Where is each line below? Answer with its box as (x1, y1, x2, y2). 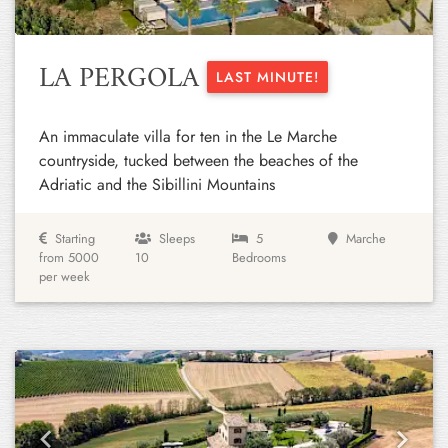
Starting (55, 229, 95, 248)
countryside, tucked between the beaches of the (39, 149, 358, 172)
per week (39, 267, 90, 286)
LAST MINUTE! (216, 67, 319, 87)
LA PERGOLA (39, 55, 207, 104)
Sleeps (159, 229, 196, 248)
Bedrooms (231, 248, 286, 267)
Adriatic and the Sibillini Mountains (39, 173, 280, 196)
